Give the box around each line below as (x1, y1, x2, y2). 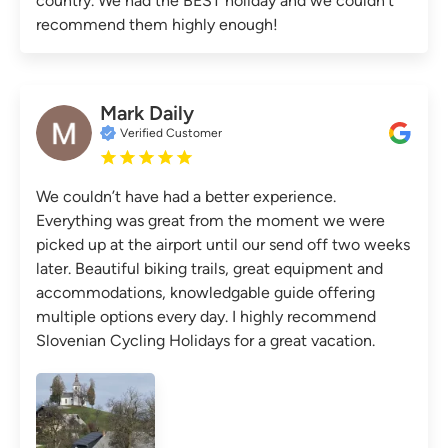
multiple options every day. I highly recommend (36, 306, 376, 326)
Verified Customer (120, 125, 222, 140)
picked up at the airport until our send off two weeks (36, 234, 410, 254)
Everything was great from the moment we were (36, 210, 385, 230)
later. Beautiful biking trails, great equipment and (36, 258, 383, 278)
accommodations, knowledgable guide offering (36, 282, 375, 302)
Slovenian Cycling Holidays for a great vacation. (36, 330, 375, 350)
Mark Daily (100, 100, 194, 125)
